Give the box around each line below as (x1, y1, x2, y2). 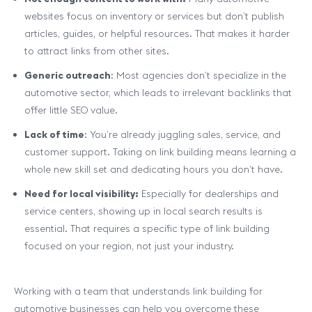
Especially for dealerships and (139, 187, 279, 200)
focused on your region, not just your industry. (24, 240, 234, 252)
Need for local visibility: (24, 187, 139, 200)
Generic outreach (24, 69, 111, 81)
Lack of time (24, 128, 84, 141)
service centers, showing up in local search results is (24, 205, 263, 217)
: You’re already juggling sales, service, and (84, 128, 281, 141)
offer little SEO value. (24, 104, 118, 116)
